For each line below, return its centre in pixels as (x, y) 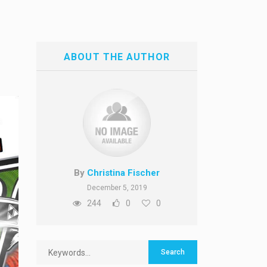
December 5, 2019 (117, 188)
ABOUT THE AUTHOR (117, 57)
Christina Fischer (123, 173)
